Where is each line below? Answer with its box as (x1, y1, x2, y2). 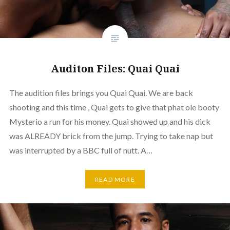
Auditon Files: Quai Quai (50, 62, 180, 76)
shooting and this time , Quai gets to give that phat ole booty (9, 102, 219, 112)
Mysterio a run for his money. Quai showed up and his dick (9, 117, 210, 127)
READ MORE (95, 175, 135, 183)
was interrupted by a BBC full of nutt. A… (9, 145, 152, 156)
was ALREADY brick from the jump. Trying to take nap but (9, 131, 213, 141)
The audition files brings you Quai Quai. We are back (9, 88, 193, 98)
